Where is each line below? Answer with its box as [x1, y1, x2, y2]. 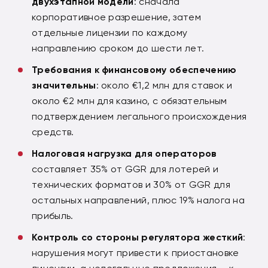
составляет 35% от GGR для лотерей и [32, 163, 219, 175]
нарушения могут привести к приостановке [32, 246, 239, 258]
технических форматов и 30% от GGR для [32, 178, 230, 190]
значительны [32, 79, 96, 91]
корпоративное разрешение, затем [32, 11, 201, 23]
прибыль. [32, 209, 74, 221]
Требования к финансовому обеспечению [32, 63, 237, 75]
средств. [32, 126, 74, 138]
